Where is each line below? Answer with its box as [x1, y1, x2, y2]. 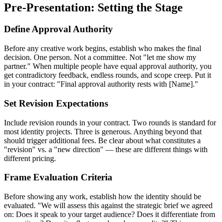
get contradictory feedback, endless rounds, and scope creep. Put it [4, 71, 211, 80]
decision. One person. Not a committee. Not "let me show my [4, 53, 196, 62]
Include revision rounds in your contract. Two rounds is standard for [4, 118, 216, 127]
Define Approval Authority [4, 24, 113, 35]
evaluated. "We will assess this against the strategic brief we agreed [4, 201, 213, 210]
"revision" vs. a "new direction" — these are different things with [4, 145, 208, 154]
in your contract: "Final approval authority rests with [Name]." [4, 80, 198, 89]
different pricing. [4, 154, 56, 163]
